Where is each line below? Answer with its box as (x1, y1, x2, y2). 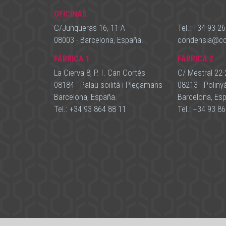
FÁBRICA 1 (54, 54, 90, 64)
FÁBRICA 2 (178, 54, 213, 64)
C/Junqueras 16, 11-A (54, 23, 125, 33)
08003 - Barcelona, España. (54, 35, 143, 45)
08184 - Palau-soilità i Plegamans (54, 80, 162, 90)
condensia (178, 35, 212, 45)
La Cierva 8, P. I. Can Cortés (54, 68, 145, 78)
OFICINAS (54, 9, 87, 19)
